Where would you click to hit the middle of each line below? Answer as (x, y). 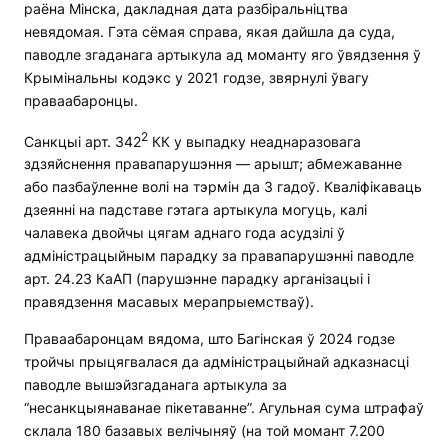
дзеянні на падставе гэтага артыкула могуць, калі (195, 210)
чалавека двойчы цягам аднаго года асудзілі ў (184, 233)
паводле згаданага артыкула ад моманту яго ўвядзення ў (222, 54)
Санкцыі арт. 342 (82, 141)
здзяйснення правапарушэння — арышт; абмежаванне (213, 164)
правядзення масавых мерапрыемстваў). (169, 302)
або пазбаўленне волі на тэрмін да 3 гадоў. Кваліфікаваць (223, 187)
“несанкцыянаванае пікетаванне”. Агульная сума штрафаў (224, 408)
